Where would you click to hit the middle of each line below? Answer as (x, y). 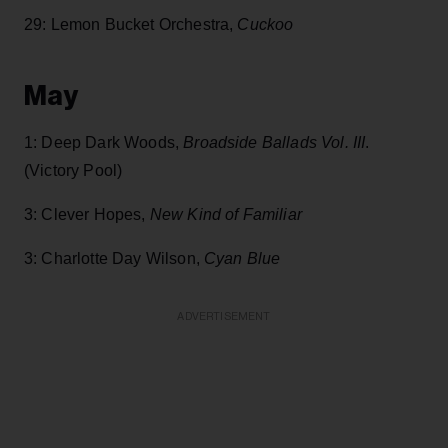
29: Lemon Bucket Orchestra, (131, 25)
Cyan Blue (242, 259)
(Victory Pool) (73, 171)
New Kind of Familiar (225, 215)
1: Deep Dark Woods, (104, 143)
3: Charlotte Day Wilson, (114, 259)
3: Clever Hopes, (87, 215)
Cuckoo (265, 25)
